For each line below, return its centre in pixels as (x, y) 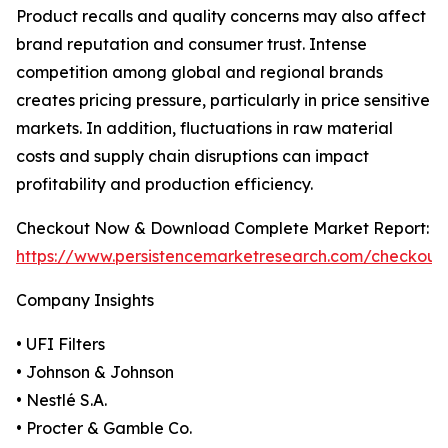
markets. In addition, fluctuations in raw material (204, 128)
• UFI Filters (60, 344)
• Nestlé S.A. (61, 400)
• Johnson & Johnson (95, 372)
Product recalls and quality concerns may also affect (221, 16)
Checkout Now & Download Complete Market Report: (222, 228)
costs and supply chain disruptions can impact (192, 156)
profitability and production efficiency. (164, 184)
